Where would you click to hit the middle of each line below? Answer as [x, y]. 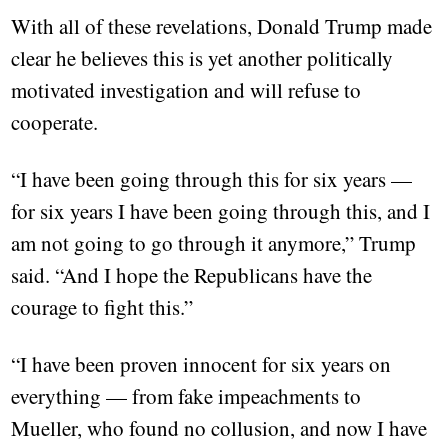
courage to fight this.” [102, 307]
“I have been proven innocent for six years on [201, 364]
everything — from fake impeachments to [186, 396]
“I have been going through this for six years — [212, 179]
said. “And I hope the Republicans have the [192, 275]
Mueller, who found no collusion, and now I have [219, 428]
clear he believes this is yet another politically [202, 58]
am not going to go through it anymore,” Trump [214, 243]
